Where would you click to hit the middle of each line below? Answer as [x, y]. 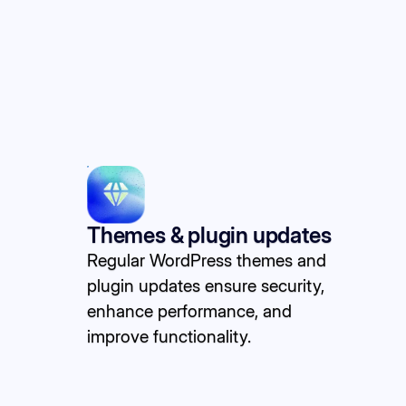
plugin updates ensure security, [206, 285]
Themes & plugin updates [209, 235]
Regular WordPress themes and [207, 260]
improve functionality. [169, 336]
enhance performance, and [189, 310]
